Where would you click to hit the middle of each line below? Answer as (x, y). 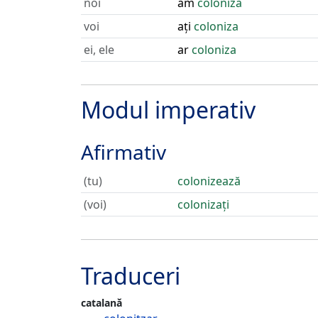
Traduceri (131, 276)
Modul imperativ (168, 110)
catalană (102, 303)
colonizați (203, 204)
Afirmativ (124, 152)
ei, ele (99, 50)
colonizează (209, 181)
